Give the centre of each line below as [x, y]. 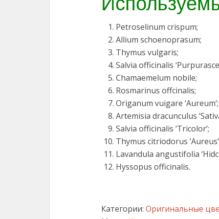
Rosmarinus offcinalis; [156, 90]
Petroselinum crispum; [157, 27]
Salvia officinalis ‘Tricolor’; [163, 128]
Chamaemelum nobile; [156, 77]
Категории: [123, 208]
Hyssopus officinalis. [153, 166]
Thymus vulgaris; [147, 52]
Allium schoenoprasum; [159, 39]
